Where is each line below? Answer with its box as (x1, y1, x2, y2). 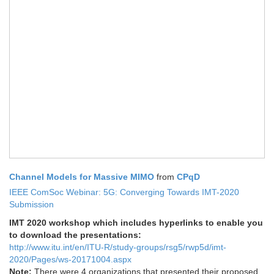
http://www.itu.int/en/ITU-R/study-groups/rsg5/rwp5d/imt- (9, 242, 226, 252)
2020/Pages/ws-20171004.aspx (9, 254, 131, 264)
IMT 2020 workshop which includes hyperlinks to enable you (9, 217, 263, 228)
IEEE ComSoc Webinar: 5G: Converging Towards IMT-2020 (9, 187, 239, 197)
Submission (9, 199, 54, 209)
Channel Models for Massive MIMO (9, 171, 154, 182)
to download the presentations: (9, 229, 141, 240)
